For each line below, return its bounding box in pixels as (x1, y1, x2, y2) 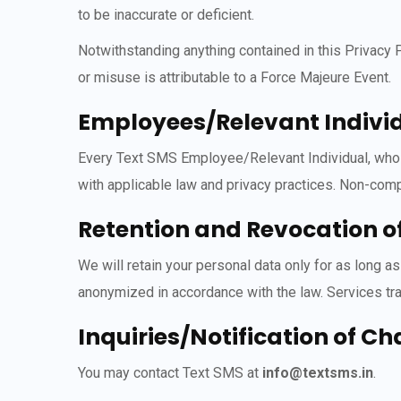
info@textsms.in (262, 364, 373, 381)
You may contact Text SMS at (78, 364, 262, 381)
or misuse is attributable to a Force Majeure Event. (78, 69, 391, 86)
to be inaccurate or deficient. (78, 6, 254, 23)
